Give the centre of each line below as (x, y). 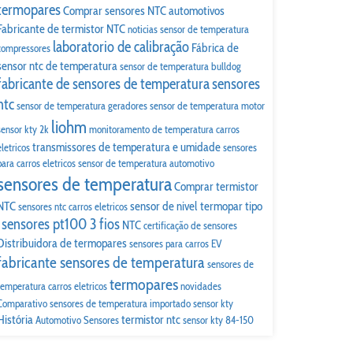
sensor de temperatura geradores (82, 106)
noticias (143, 29)
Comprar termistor (216, 186)
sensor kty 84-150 (218, 320)
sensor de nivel (164, 206)
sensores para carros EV (176, 243)
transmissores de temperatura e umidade (126, 147)
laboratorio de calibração (121, 47)
